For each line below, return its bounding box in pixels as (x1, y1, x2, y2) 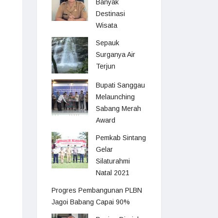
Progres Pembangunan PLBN (52, 186, 142, 194)
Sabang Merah (96, 105, 141, 112)
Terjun (96, 62, 115, 70)
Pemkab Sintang (96, 134, 146, 142)
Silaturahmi (96, 157, 130, 165)
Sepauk (96, 39, 119, 47)
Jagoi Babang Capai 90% (52, 198, 130, 206)
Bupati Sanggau (96, 81, 145, 89)
